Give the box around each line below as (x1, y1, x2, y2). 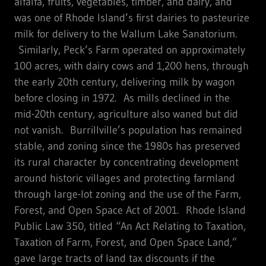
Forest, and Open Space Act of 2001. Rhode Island (14, 203, 246, 217)
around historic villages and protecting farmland (14, 171, 235, 185)
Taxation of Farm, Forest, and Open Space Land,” (14, 235, 237, 249)
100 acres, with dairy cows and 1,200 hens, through (14, 59, 249, 72)
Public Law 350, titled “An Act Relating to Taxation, (14, 219, 246, 233)
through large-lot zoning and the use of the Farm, (14, 187, 241, 201)
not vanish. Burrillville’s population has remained (14, 123, 242, 137)
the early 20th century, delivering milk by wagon (14, 75, 235, 88)
